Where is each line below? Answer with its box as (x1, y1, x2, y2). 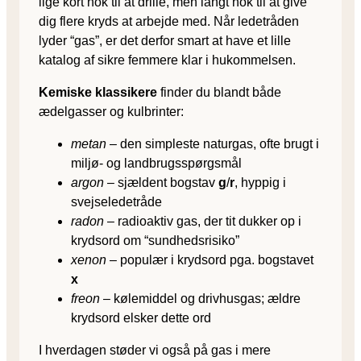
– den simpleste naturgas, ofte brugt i (106, 136, 319, 151)
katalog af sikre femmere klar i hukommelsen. (39, 52, 296, 67)
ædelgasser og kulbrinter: (39, 104, 184, 118)
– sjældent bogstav (104, 175, 218, 189)
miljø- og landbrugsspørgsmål (71, 156, 242, 170)
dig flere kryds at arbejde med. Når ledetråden (39, 14, 299, 28)
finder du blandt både (157, 85, 281, 99)
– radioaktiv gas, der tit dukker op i (104, 214, 301, 228)
